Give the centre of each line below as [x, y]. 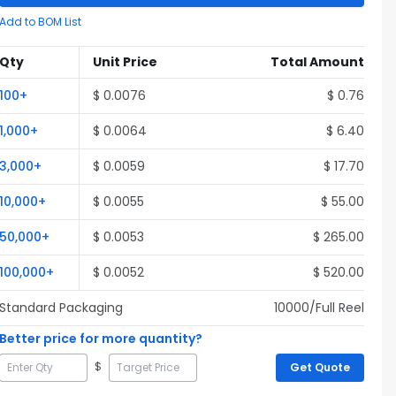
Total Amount [317, 62]
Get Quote [320, 367]
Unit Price [125, 62]
